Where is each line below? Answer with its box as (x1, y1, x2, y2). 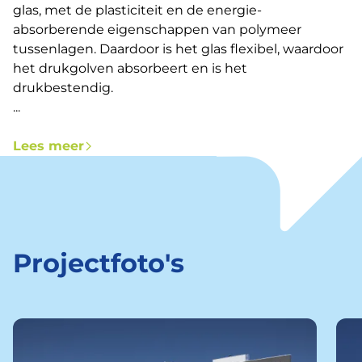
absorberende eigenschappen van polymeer (13, 21, 301, 37)
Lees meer (13, 137, 84, 154)
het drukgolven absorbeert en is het (13, 60, 247, 76)
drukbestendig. (13, 79, 113, 95)
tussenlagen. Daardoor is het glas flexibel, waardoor (13, 40, 343, 57)
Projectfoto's (13, 246, 184, 279)
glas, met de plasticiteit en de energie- (13, 2, 262, 18)
